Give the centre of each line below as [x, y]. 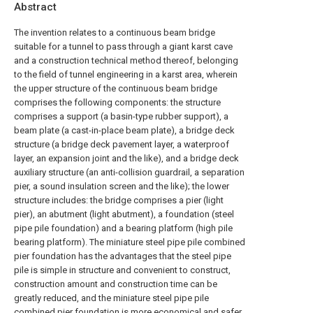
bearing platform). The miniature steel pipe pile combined [130, 242]
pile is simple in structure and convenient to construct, [122, 270]
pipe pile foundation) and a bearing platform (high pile [123, 228]
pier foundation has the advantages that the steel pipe [123, 256]
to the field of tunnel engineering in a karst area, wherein [126, 74]
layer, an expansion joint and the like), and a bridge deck [126, 158]
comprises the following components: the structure [117, 102]
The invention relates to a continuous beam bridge [115, 32]
